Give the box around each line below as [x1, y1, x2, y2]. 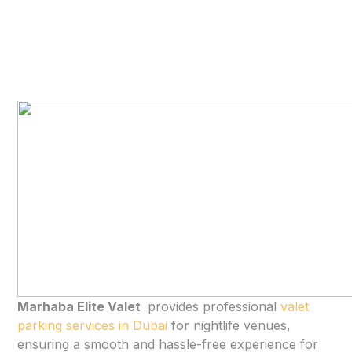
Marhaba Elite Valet [17, 299, 145, 315]
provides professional [144, 299, 281, 315]
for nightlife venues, [167, 317, 291, 334]
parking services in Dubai [17, 317, 168, 334]
